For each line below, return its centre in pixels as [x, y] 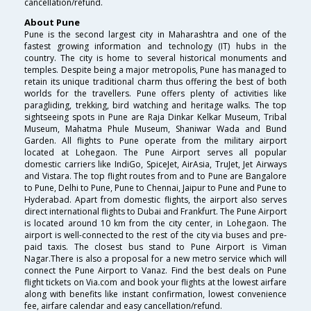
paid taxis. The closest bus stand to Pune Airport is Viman [155, 247]
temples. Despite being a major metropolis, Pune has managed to [155, 70]
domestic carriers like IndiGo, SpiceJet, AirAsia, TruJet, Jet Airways [155, 165]
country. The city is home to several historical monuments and [155, 58]
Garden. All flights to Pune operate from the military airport [155, 141]
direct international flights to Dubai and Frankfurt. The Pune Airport [155, 212]
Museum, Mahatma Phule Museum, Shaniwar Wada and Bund [155, 129]
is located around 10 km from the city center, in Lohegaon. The [155, 224]
